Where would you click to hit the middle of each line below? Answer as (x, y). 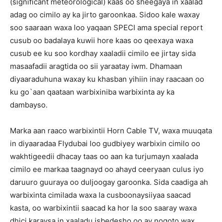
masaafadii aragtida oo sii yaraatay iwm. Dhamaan (96, 66)
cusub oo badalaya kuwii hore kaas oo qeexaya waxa (102, 40)
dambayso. (29, 105)
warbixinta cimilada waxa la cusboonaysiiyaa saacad (100, 195)
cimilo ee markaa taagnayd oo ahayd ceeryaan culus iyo (107, 169)
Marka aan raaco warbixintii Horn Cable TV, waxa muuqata (111, 131)
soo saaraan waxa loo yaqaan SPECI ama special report (106, 28)
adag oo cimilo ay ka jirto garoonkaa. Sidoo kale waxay (105, 15)
